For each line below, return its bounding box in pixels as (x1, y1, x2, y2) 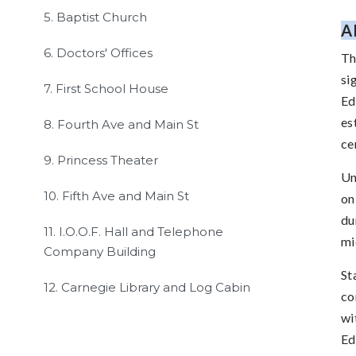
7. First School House (44, 80, 168, 96)
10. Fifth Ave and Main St (44, 188, 189, 203)
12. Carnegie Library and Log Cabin (44, 279, 250, 295)
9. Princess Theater (44, 152, 158, 168)
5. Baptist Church (44, 9, 147, 25)
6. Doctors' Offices (44, 44, 153, 60)
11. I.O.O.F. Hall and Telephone (44, 223, 223, 239)
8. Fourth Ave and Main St (44, 116, 199, 132)
